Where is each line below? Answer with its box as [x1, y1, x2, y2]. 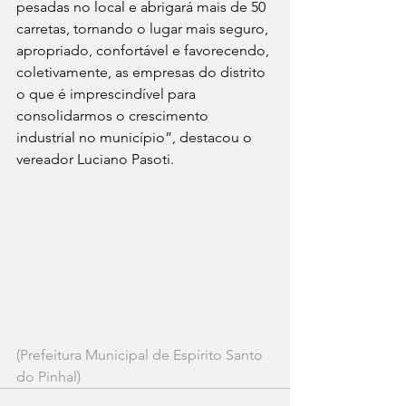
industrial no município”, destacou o [16, 128, 256, 146]
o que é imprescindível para [16, 84, 199, 102]
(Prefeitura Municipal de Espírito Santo [16, 345, 266, 363]
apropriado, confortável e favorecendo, [16, 41, 273, 59]
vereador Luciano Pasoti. [16, 150, 174, 168]
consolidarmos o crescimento [16, 106, 212, 124]
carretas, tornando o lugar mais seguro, [16, 19, 272, 37]
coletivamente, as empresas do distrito [16, 63, 269, 81]
